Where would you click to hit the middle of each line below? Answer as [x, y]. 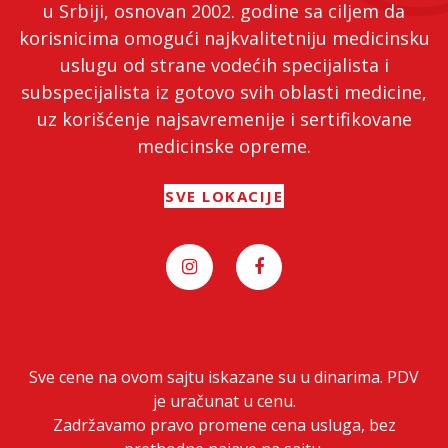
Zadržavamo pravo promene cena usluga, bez [224, 425]
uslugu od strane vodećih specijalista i [224, 65]
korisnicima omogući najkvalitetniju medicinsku [224, 38]
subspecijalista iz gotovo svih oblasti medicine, [224, 92]
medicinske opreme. [224, 146]
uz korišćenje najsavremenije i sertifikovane [224, 119]
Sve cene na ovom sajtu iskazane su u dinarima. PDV [224, 377]
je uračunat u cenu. [224, 401]
